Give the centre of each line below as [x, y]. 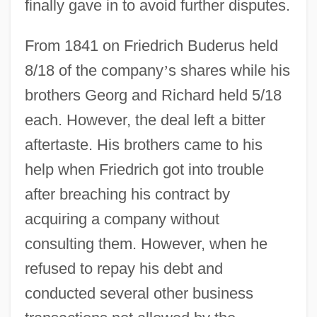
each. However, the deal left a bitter [145, 120]
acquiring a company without [122, 219]
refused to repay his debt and [123, 268]
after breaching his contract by [127, 194]
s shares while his [229, 70]
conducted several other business [139, 293]
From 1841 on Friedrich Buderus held [151, 45]
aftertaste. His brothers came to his [143, 144]
